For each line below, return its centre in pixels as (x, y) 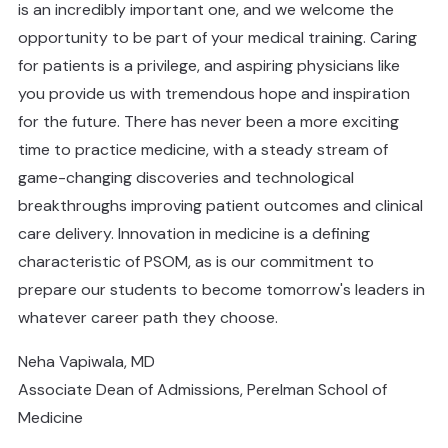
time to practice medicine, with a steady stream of (203, 149)
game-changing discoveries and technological (186, 177)
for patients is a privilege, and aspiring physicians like (209, 65)
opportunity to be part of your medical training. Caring (217, 37)
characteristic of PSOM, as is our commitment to (196, 261)
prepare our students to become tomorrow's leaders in (221, 289)
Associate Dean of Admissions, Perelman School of (202, 389)
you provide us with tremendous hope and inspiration (214, 93)
